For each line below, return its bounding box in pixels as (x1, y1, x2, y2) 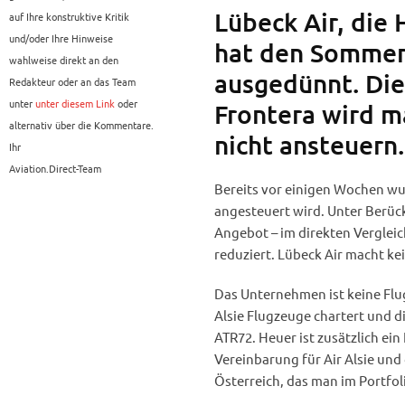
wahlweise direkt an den (9, 52, 118, 68)
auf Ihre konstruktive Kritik (9, 9, 129, 24)
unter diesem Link (35, 96, 115, 111)
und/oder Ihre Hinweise (9, 31, 113, 46)
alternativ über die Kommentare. (9, 118, 154, 133)
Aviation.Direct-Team (9, 161, 101, 176)
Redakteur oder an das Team (9, 74, 136, 89)
